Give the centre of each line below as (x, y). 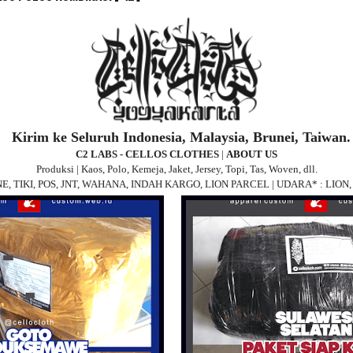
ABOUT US (252, 154)
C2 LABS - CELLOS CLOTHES (149, 154)
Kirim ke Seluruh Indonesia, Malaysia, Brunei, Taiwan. (181, 137)
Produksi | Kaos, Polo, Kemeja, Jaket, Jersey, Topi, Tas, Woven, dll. (176, 169)
